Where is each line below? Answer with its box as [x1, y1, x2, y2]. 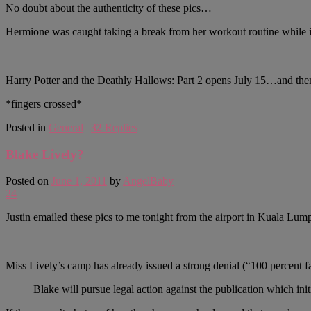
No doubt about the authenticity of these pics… [6, 1, 212, 14]
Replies [102, 121, 137, 133]
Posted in [6, 121, 46, 133]
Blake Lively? [6, 146, 84, 162]
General [49, 121, 83, 133]
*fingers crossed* [6, 97, 82, 110]
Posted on [6, 175, 51, 187]
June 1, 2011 [51, 175, 107, 187]
